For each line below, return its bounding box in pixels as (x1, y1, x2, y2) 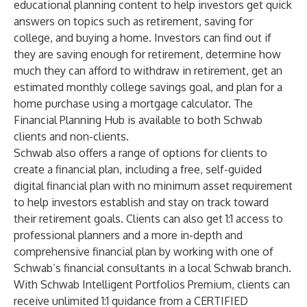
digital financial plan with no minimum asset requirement (14, 179, 293, 193)
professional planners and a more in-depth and (14, 228, 243, 242)
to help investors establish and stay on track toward (14, 195, 269, 209)
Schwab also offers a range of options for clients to (14, 146, 267, 160)
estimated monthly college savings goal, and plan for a (14, 80, 282, 94)
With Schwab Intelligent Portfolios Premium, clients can (14, 278, 290, 291)
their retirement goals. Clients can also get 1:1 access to (14, 212, 283, 225)
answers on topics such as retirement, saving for (14, 14, 253, 28)
